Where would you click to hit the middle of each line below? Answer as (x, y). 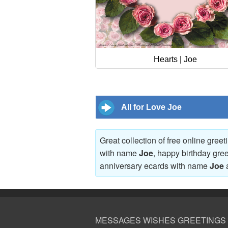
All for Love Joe (151, 107)
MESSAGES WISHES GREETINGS (161, 220)
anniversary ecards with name (155, 165)
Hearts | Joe (175, 59)
